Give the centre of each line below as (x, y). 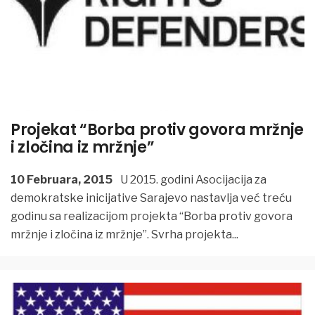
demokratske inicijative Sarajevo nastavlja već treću (151, 198)
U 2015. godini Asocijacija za (192, 179)
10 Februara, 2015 (62, 179)
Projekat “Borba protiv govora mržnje (157, 130)
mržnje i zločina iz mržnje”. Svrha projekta (121, 234)
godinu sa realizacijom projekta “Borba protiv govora (152, 216)
